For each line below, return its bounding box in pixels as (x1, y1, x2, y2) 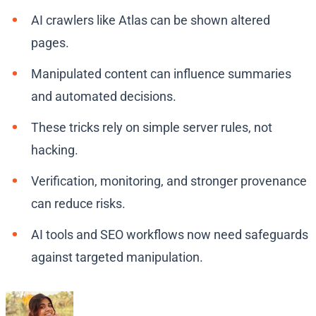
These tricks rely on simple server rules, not (31, 120, 272, 135)
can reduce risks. (31, 196, 126, 212)
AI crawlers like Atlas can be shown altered (31, 13, 270, 28)
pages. (31, 35, 69, 51)
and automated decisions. (31, 89, 176, 104)
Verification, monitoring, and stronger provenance (31, 174, 307, 189)
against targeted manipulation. (31, 250, 203, 265)
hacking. (31, 142, 78, 158)
